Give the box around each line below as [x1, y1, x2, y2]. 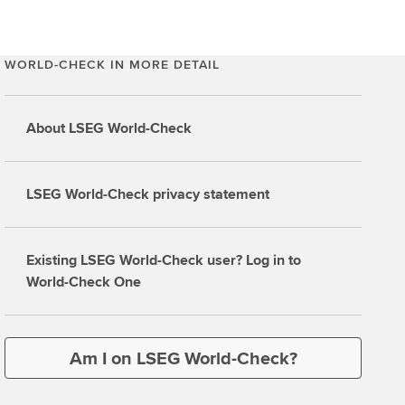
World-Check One [26, 271, 142, 292]
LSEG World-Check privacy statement [26, 184, 270, 204]
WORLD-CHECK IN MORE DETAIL [5, 55, 221, 73]
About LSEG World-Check [26, 118, 193, 138]
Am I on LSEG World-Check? [69, 344, 297, 372]
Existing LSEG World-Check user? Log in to [26, 250, 302, 270]
